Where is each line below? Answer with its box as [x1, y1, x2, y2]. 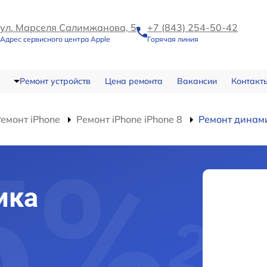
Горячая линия [147, 35, 198, 44]
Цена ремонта [104, 76, 163, 86]
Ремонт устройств [19, 76, 91, 86]
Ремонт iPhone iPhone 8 [76, 113, 182, 125]
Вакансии [176, 76, 217, 86]
